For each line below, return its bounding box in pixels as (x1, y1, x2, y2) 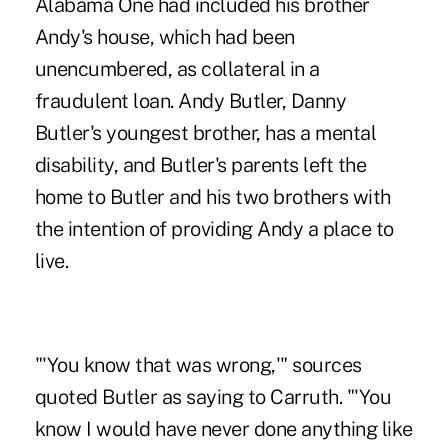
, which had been (149, 24, 295, 49)
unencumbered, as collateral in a (34, 56, 320, 81)
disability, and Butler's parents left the (34, 152, 367, 177)
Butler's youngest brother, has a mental (34, 120, 377, 145)
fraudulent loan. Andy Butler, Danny (34, 88, 347, 113)
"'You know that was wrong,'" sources (34, 352, 362, 377)
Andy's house (34, 24, 150, 49)
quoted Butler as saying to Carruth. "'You (34, 384, 392, 409)
